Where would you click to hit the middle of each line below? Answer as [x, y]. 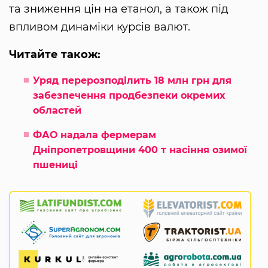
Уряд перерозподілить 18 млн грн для [132, 80]
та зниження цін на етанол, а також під [119, 9]
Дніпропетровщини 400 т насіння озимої [140, 150]
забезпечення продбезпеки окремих [129, 95]
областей [59, 110]
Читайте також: [55, 54]
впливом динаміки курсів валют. [100, 27]
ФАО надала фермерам [95, 135]
